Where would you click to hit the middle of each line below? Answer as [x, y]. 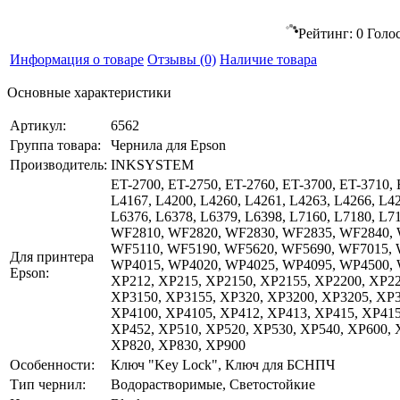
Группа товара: [55, 145]
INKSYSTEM [152, 164]
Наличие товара [268, 59]
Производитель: [58, 164]
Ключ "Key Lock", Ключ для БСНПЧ [223, 364]
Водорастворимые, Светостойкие [213, 384]
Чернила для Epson [168, 145]
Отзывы [174, 59]
